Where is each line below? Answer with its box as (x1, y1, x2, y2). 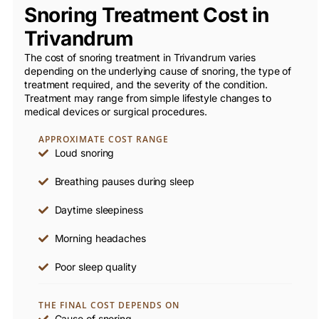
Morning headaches (54, 232, 146, 245)
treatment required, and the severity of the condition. (24, 78, 268, 91)
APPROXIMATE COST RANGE (38, 133, 169, 146)
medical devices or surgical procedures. (24, 105, 208, 118)
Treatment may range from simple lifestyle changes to (24, 92, 271, 105)
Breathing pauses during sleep (54, 175, 194, 188)
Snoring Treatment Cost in (24, 3, 269, 28)
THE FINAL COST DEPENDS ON (38, 299, 179, 312)
